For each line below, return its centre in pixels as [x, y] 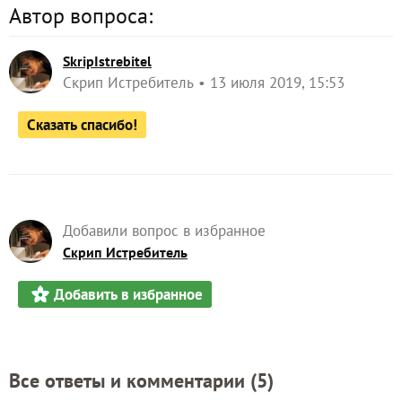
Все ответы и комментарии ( [133, 380]
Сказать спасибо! [82, 124]
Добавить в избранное [128, 294]
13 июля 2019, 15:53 [277, 82]
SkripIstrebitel [107, 61]
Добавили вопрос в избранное [164, 230]
